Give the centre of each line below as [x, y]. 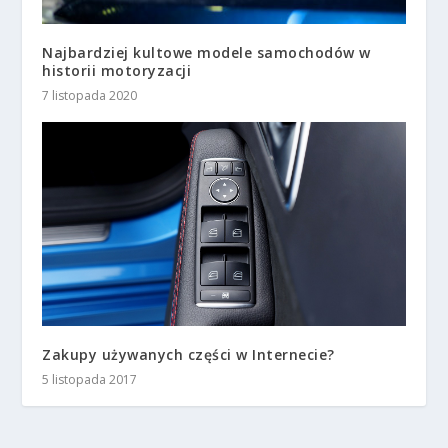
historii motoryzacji [117, 70]
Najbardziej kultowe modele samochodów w [206, 52]
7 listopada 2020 [90, 95]
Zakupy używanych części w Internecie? [188, 354]
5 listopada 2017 [90, 379]
